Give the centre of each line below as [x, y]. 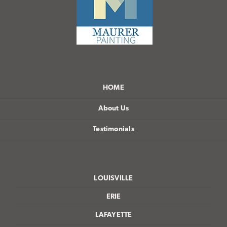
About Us [113, 108]
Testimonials [113, 129]
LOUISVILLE [113, 178]
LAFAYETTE [113, 215]
